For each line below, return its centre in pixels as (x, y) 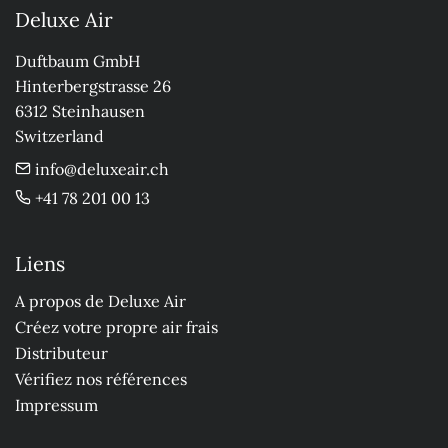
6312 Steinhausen (80, 110)
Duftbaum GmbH (77, 60)
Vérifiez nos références (101, 378)
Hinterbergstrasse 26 (93, 85)
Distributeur (61, 352)
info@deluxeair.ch (100, 168)
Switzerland (59, 135)
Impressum (56, 404)
